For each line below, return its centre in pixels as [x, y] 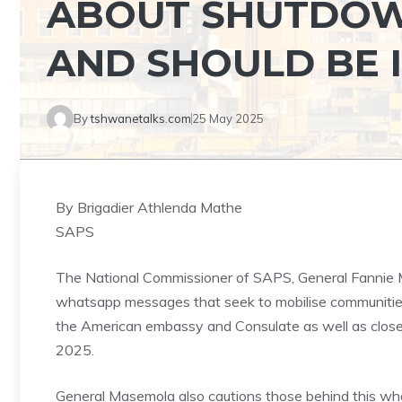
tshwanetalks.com [141, 118]
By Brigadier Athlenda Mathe [149, 207]
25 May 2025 [228, 118]
